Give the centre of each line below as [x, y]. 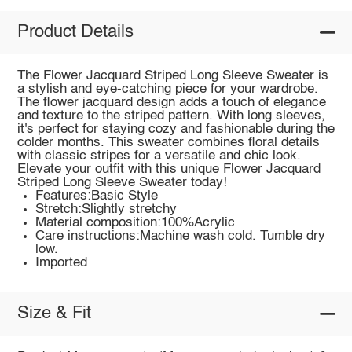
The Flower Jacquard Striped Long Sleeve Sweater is [172, 75]
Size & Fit [54, 314]
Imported [62, 262]
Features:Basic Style [97, 196]
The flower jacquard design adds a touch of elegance [171, 102]
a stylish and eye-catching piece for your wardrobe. [167, 89]
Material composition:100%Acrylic [136, 222]
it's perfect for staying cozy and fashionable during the [176, 129]
